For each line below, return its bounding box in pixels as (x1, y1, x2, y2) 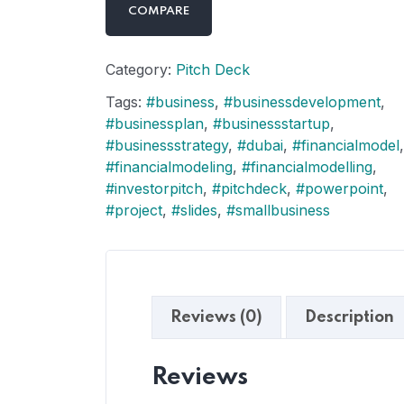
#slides (171, 201, 217, 219)
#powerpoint (296, 179, 383, 197)
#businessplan (106, 115, 204, 133)
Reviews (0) (170, 309, 262, 326)
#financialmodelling (242, 158, 372, 176)
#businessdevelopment (224, 93, 381, 111)
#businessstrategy (106, 136, 228, 154)
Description (305, 309, 394, 326)
